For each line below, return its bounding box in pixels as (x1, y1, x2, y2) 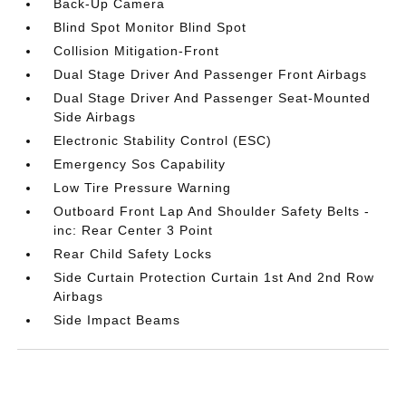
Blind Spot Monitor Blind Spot (53, 19, 247, 34)
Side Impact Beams (53, 312, 181, 327)
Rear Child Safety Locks (53, 246, 213, 261)
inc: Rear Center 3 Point (53, 222, 214, 237)
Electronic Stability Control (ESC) (53, 132, 273, 148)
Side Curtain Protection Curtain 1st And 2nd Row (53, 269, 375, 285)
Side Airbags (53, 109, 137, 124)
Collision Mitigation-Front (53, 43, 220, 58)
